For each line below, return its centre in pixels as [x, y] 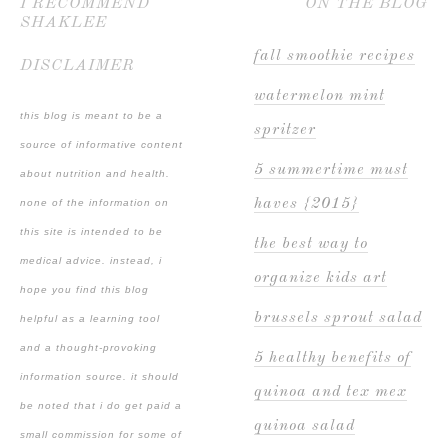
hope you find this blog [84, 289]
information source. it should [99, 376]
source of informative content [101, 144]
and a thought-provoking [88, 347]
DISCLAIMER [77, 65]
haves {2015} [306, 203]
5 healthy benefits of [332, 357]
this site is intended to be [91, 231]
